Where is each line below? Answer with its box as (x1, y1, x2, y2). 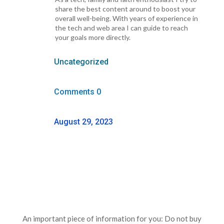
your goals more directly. (54, 33, 130, 42)
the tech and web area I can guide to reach (54, 23, 188, 32)
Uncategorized (53, 57, 108, 67)
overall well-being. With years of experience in (54, 14, 198, 23)
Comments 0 (53, 87, 101, 97)
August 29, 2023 (53, 117, 113, 127)
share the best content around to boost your (54, 4, 195, 13)
